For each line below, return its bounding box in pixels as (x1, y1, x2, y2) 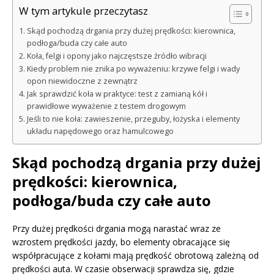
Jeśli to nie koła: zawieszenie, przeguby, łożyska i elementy (26, 113, 240, 124)
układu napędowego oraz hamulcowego (26, 125, 174, 136)
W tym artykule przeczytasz (19, 3, 148, 18)
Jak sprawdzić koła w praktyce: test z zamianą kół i (26, 88, 207, 99)
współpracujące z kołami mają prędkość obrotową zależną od (12, 249, 259, 261)
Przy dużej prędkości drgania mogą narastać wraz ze (12, 222, 221, 234)
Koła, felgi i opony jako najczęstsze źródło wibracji (26, 50, 207, 61)
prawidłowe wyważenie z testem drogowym (26, 100, 186, 111)
